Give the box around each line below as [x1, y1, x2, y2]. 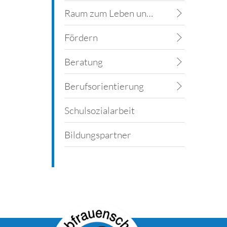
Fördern [64, 31, 98, 44]
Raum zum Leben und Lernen [146, 7, 153, 20]
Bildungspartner [64, 129, 131, 141]
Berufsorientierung [64, 80, 144, 93]
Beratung [64, 56, 103, 68]
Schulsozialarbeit [64, 104, 135, 117]
